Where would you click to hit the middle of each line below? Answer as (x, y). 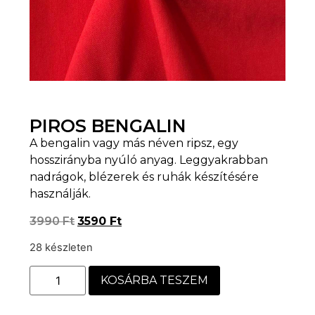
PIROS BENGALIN (108, 126)
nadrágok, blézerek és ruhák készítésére (144, 177)
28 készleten (61, 248)
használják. (60, 194)
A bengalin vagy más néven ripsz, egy (134, 143)
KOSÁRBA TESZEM (154, 280)
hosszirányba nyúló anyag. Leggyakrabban (149, 160)
